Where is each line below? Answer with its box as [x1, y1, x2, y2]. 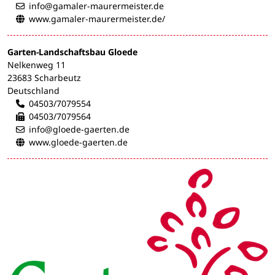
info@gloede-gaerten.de [29, 123, 130, 136]
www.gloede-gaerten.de [29, 136, 128, 149]
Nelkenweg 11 [7, 59, 66, 71]
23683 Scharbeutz [7, 72, 81, 84]
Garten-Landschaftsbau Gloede [7, 46, 137, 58]
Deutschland [7, 85, 60, 97]
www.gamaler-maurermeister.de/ [29, 13, 165, 25]
